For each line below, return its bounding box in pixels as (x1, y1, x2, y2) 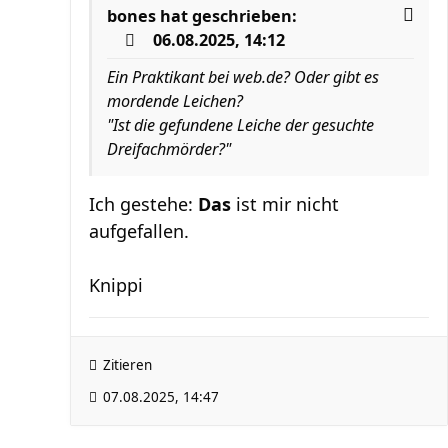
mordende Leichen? (107, 90, 243, 112)
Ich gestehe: (89, 192, 193, 216)
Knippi (89, 273, 143, 297)
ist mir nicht (236, 192, 339, 216)
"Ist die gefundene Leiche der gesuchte (107, 114, 374, 136)
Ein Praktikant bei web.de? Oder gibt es (107, 66, 379, 88)
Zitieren (103, 356, 152, 374)
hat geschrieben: (156, 5, 297, 27)
